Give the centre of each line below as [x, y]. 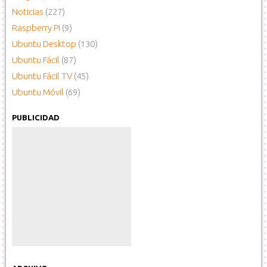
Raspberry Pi [36, 28]
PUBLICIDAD [36, 117]
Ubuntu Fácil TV [42, 76]
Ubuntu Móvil [38, 92]
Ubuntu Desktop [44, 44]
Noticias [28, 12]
